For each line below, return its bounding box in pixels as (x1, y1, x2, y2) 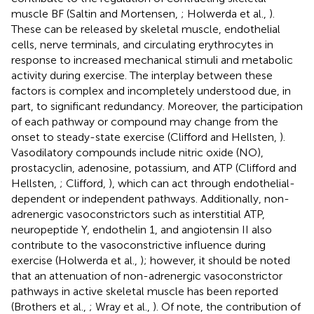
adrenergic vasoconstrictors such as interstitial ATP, (11, 207, 265, 221)
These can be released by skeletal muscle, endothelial (11, 22, 280, 36)
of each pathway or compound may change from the (11, 114, 278, 128)
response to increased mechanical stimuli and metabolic (11, 53, 293, 67)
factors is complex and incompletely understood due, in (11, 83, 291, 97)
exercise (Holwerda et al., (11, 253, 140, 267)
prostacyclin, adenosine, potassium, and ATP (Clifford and (11, 161, 296, 175)
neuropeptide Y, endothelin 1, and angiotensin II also (11, 222, 272, 236)
